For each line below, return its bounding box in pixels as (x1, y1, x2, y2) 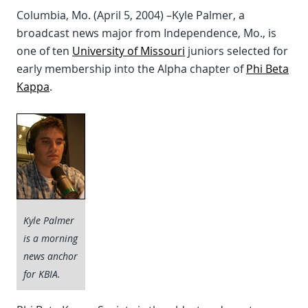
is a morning (23, 232, 78, 245)
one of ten (16, 43, 72, 58)
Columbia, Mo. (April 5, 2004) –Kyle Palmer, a (16, 8, 245, 23)
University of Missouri (72, 43, 185, 58)
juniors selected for (185, 43, 288, 58)
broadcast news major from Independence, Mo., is (16, 25, 276, 41)
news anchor (23, 250, 78, 263)
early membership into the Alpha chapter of (16, 61, 246, 76)
